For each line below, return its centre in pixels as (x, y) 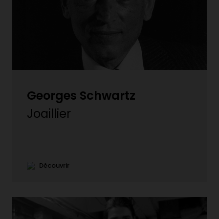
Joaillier (49, 113)
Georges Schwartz (81, 95)
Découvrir (52, 165)
